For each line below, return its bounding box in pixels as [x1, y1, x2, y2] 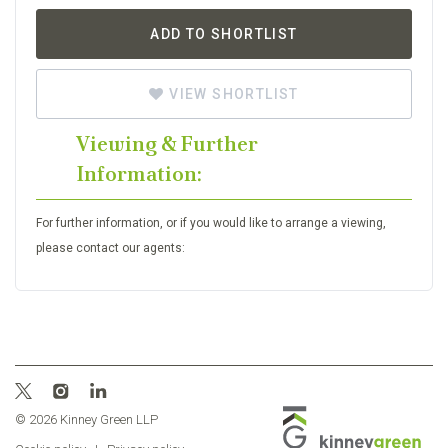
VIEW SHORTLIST [164, 86, 299, 102]
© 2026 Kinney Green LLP [15, 412, 158, 427]
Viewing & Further [76, 130, 258, 157]
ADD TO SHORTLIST [150, 26, 298, 42]
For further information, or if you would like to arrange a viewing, [36, 216, 386, 230]
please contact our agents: [36, 241, 185, 255]
